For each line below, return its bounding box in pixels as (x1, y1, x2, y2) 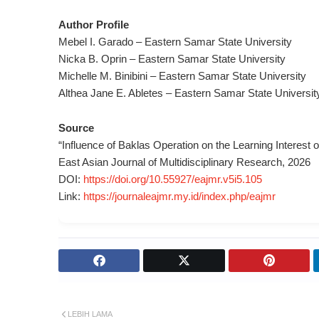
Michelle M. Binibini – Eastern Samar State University (58, 70, 306, 82)
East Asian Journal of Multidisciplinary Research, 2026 (58, 156, 310, 168)
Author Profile (58, 19, 129, 31)
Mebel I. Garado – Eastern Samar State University (58, 36, 292, 48)
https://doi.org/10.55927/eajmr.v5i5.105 (83, 173, 262, 185)
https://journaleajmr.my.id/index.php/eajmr (83, 190, 276, 202)
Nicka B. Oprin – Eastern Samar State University (58, 53, 286, 65)
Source (58, 122, 94, 134)
